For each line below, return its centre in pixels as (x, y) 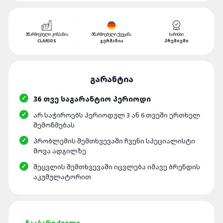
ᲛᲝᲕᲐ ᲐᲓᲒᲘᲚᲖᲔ (60, 151)
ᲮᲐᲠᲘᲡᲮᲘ (176, 34)
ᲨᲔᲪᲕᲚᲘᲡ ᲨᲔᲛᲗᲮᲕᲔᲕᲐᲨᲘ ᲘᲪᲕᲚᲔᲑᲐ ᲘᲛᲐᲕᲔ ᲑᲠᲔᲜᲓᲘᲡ (117, 167)
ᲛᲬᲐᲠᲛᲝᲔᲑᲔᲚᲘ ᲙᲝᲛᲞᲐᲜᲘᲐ (47, 34)
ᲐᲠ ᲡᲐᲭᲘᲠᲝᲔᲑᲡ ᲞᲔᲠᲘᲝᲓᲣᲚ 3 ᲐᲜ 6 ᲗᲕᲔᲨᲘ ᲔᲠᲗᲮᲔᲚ (117, 115)
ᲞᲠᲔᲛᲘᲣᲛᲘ (176, 41)
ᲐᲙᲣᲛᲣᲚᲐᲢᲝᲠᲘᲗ (62, 177)
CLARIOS (47, 41)
